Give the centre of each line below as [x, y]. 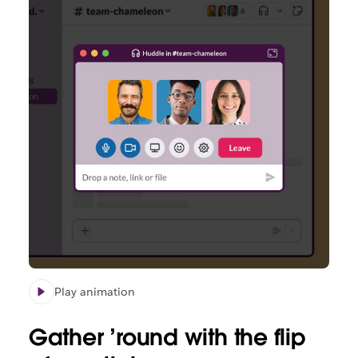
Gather [69, 338]
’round [147, 338]
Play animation [94, 292]
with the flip [245, 338]
